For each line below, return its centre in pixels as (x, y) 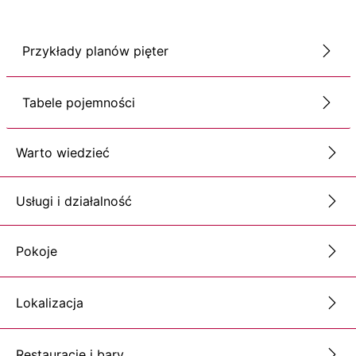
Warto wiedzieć (63, 152)
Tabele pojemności (78, 103)
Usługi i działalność (74, 201)
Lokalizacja (50, 303)
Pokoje (37, 252)
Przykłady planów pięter (95, 51)
